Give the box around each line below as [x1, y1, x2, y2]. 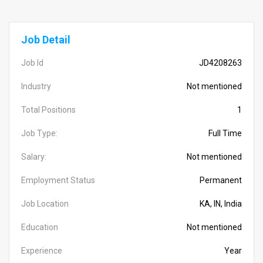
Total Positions [21, 105, 76, 114]
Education [21, 222, 58, 232]
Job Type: [21, 129, 58, 138]
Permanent [200, 176, 242, 185]
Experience [21, 246, 62, 255]
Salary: [21, 152, 46, 161]
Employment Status [21, 176, 95, 185]
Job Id [21, 58, 43, 68]
